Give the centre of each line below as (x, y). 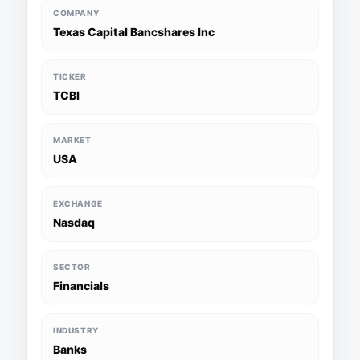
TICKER (70, 76)
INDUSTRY (76, 330)
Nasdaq (74, 222)
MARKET (72, 140)
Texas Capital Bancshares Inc (134, 32)
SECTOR (72, 267)
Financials (81, 286)
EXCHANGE (78, 203)
